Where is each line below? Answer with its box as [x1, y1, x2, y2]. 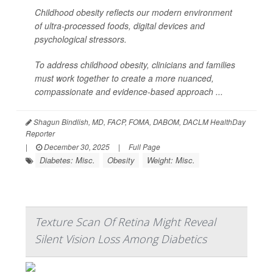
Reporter [26, 128, 55, 138]
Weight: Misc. [147, 154, 195, 166]
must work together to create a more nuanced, [35, 72, 214, 84]
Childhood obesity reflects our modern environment [35, 6, 232, 18]
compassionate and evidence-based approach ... [35, 85, 223, 97]
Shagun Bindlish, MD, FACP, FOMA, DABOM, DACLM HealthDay [32, 116, 246, 127]
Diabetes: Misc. [40, 154, 95, 166]
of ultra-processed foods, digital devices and [35, 19, 205, 32]
